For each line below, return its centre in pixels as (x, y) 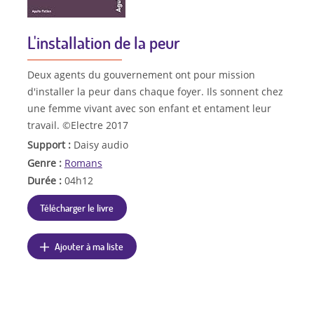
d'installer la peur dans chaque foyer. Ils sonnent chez (155, 91)
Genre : (46, 163)
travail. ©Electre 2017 (77, 125)
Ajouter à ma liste (89, 246)
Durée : (46, 181)
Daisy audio (101, 144)
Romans (83, 163)
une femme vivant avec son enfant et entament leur (149, 108)
